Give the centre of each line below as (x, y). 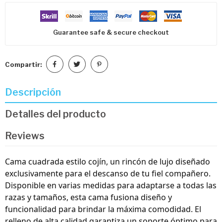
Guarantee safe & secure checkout (111, 32)
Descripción (33, 92)
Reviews (25, 136)
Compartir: (24, 64)
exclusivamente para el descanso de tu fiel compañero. (108, 174)
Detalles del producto (55, 114)
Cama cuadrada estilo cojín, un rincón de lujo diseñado (108, 162)
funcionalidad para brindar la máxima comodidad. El (103, 209)
